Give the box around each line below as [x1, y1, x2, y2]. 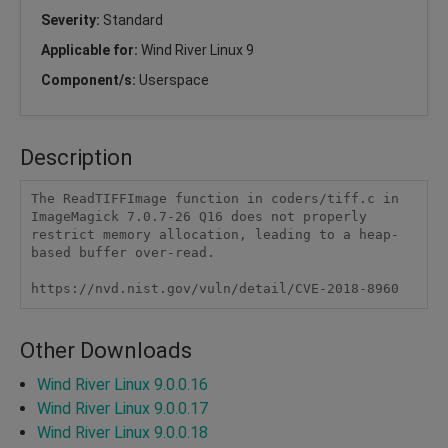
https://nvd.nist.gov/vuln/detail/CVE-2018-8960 [30, 281, 399, 297]
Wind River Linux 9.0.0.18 [37, 422, 208, 442]
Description [20, 144, 133, 170]
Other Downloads [20, 337, 192, 363]
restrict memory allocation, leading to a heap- [30, 227, 399, 243]
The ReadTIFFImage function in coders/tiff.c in [30, 191, 399, 207]
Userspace [139, 71, 209, 88]
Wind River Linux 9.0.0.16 [37, 374, 208, 394]
